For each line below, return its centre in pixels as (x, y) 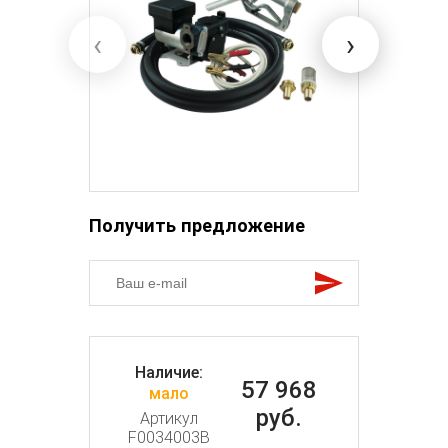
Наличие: (169, 373)
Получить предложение (197, 226)
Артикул (169, 418)
